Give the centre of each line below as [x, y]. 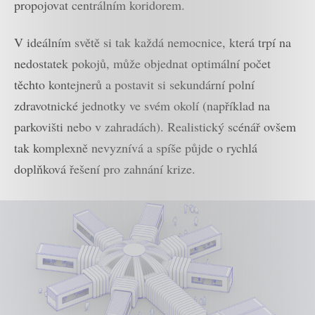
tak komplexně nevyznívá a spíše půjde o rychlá [136, 147]
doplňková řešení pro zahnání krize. [105, 168]
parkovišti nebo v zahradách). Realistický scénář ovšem [155, 126]
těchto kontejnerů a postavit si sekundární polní [134, 84]
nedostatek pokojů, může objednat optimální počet [142, 63]
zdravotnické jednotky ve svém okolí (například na [142, 105]
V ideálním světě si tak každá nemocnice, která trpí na [153, 42]
